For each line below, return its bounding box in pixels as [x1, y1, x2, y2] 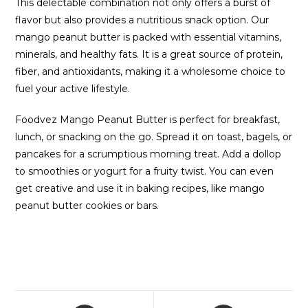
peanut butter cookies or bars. [15, 199, 159, 212]
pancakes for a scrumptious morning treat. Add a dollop [15, 148, 282, 161]
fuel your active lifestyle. [15, 82, 131, 96]
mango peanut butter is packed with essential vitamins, [15, 31, 282, 44]
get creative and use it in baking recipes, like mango [15, 182, 265, 195]
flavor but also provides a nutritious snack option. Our [15, 14, 269, 27]
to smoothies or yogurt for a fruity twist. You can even [15, 165, 274, 178]
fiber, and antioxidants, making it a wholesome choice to [15, 65, 286, 78]
